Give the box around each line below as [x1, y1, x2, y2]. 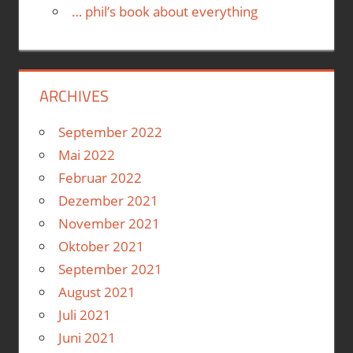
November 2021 [58, 214, 160, 233]
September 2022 [58, 123, 162, 142]
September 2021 [58, 260, 162, 279]
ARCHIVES [39, 84, 109, 109]
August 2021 [58, 283, 136, 302]
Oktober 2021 [58, 237, 144, 256]
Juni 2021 [58, 329, 116, 347]
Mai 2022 [58, 146, 115, 165]
